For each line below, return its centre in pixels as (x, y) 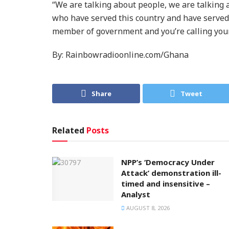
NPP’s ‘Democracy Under (168, 162)
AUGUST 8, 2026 (147, 208)
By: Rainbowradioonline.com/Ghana (120, 54)
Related (68, 131)
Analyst (136, 194)
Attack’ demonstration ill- (171, 173)
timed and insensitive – (166, 184)
